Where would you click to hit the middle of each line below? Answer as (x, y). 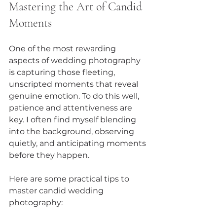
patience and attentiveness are (72, 108)
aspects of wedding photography (76, 60)
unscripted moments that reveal (74, 84)
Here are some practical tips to (70, 179)
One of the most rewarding (63, 48)
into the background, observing (73, 131)
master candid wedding (57, 190)
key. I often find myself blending (74, 119)
